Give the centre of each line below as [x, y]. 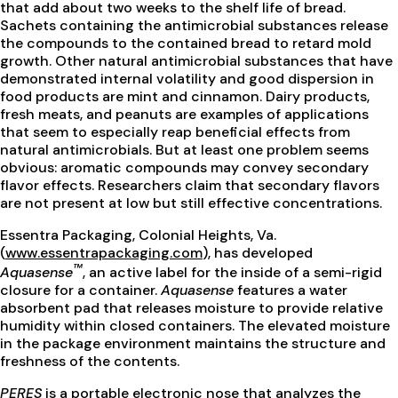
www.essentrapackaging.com [104, 252]
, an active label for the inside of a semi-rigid [232, 273]
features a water [291, 291]
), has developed [258, 252]
